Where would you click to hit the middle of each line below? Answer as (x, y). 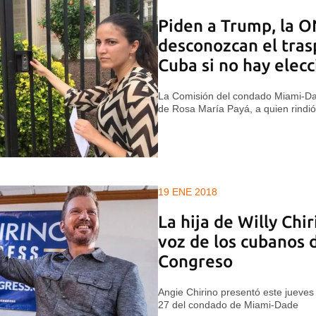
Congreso (195, 262)
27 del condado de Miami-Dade (228, 305)
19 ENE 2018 (188, 192)
